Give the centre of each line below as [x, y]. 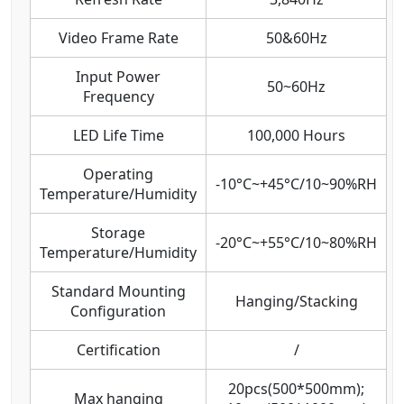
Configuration [118, 311]
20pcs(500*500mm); [296, 388]
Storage [118, 232]
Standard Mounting [118, 291]
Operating [118, 174]
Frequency [118, 96]
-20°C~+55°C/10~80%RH [296, 242]
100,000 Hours [296, 135]
